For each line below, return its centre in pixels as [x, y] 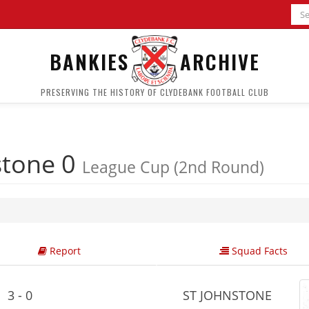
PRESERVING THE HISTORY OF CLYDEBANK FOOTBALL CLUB [154, 92]
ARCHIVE [220, 61]
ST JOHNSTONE [226, 295]
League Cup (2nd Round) [173, 167]
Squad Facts [258, 251]
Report [63, 251]
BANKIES [89, 61]
